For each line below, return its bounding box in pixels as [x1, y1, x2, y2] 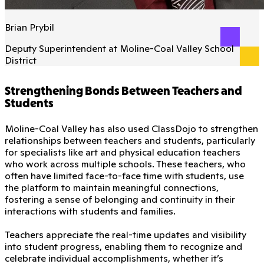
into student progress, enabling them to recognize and [5, 240, 242, 252]
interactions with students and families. [5, 204, 176, 217]
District [5, 54, 37, 66]
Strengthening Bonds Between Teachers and [5, 86, 242, 97]
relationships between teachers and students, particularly [5, 134, 255, 146]
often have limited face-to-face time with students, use [5, 169, 244, 181]
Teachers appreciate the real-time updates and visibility [5, 228, 246, 240]
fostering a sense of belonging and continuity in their [5, 193, 235, 205]
